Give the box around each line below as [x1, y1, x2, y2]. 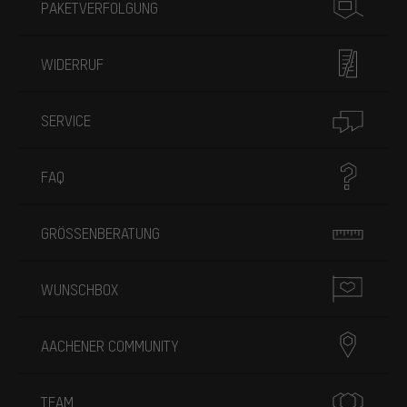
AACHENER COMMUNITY [41, 335, 179, 355]
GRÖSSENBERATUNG [41, 223, 160, 243]
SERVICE [41, 110, 91, 130]
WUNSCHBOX [41, 279, 118, 299]
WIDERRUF [41, 54, 104, 74]
